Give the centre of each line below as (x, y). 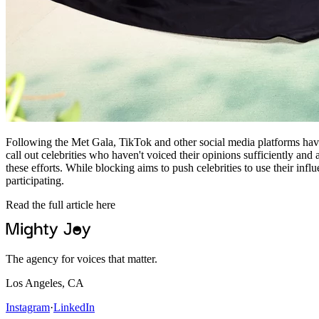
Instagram (28, 307)
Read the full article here (61, 204)
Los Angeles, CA (45, 283)
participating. (35, 180)
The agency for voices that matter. (82, 258)
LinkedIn (74, 307)
